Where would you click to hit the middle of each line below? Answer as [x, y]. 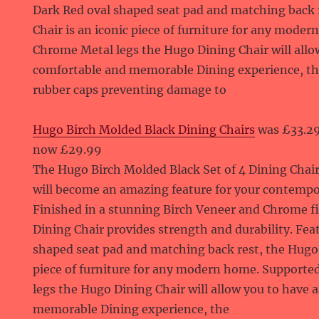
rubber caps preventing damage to [130, 90]
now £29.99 [68, 150]
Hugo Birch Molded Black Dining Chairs [144, 130]
